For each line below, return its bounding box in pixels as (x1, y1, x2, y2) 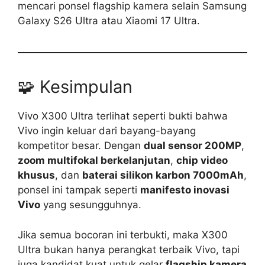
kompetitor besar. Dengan (18, 140, 144, 152)
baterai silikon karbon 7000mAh (82, 169, 244, 182)
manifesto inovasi (140, 184, 230, 196)
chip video (176, 154, 228, 167)
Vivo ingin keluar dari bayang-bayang (18, 125, 196, 137)
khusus (18, 169, 55, 182)
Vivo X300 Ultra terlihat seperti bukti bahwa (18, 110, 228, 122)
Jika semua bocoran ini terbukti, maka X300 (18, 228, 228, 241)
